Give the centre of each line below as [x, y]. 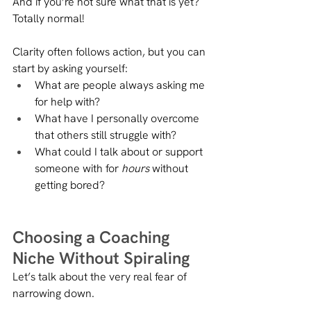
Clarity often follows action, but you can [110, 51]
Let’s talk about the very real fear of [101, 276]
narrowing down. [53, 293]
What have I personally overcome [118, 118]
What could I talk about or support [120, 151]
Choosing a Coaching [93, 237]
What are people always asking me [121, 85]
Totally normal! [48, 18]
